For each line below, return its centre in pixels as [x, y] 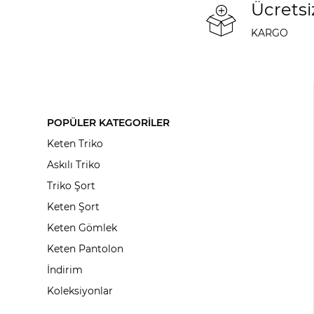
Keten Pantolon [86, 249]
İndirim [65, 270]
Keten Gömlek [82, 228]
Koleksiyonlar [80, 291]
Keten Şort [74, 207]
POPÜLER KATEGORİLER [109, 123]
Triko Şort [71, 186]
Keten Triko [75, 144]
